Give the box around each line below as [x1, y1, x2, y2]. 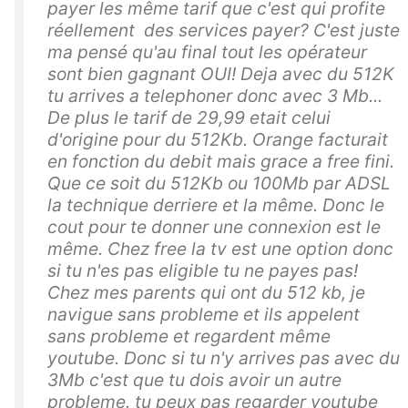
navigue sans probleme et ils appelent [47, 302, 360, 325]
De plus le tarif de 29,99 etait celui [47, 106, 331, 128]
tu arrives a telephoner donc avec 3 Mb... [47, 84, 382, 107]
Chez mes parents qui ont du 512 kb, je [47, 280, 365, 303]
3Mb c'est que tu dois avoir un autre [47, 368, 342, 391]
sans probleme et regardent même [47, 324, 331, 347]
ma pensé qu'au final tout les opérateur [47, 40, 367, 63]
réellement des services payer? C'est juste [47, 18, 400, 41]
